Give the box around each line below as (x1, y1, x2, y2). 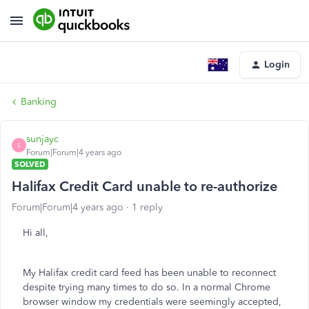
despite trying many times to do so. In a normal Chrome (23, 281, 270, 293)
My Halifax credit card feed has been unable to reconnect (23, 267, 276, 279)
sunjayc (26, 133, 59, 145)
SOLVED (14, 159, 46, 169)
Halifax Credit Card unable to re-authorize (12, 178, 277, 195)
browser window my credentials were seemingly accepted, (23, 296, 281, 308)
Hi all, (23, 227, 48, 239)
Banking (21, 96, 57, 108)
